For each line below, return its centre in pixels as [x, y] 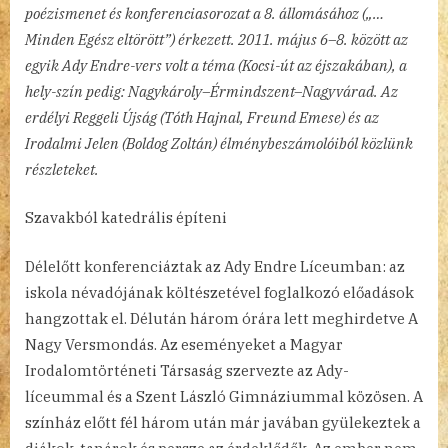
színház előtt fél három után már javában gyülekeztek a [223, 422]
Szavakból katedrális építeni [126, 218]
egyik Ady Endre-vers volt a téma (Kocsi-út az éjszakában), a [216, 65]
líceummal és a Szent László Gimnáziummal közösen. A [224, 396]
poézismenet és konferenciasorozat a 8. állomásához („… [204, 13]
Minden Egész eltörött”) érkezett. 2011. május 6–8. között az [216, 39]
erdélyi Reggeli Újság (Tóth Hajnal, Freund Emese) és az [202, 117]
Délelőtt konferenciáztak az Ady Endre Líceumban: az [215, 266]
